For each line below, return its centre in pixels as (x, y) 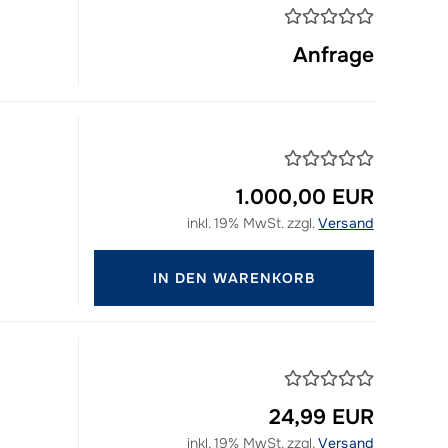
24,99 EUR (321, 417)
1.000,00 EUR (304, 197)
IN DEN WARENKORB (233, 278)
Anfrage (333, 55)
